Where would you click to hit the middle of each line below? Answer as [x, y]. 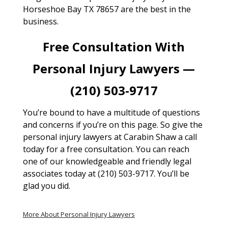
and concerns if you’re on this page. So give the [112, 124]
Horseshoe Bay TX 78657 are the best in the [107, 9]
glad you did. [46, 186]
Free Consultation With [114, 46]
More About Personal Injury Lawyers [79, 214]
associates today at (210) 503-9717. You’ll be [106, 173]
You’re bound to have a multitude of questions [111, 112]
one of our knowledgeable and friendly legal [107, 161]
